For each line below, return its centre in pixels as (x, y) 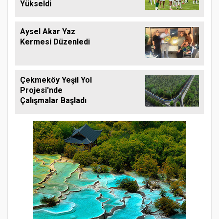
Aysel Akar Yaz (48, 32)
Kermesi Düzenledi (55, 42)
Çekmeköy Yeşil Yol (56, 80)
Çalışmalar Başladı (53, 101)
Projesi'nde (41, 90)
